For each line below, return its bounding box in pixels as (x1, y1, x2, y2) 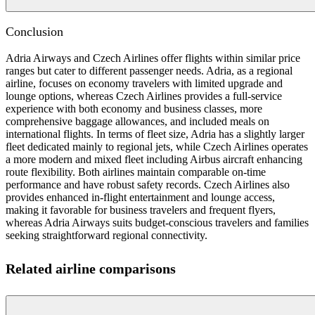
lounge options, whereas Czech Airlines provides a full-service (6, 90, 282, 103)
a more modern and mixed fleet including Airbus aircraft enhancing (6, 153, 302, 166)
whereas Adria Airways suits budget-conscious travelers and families (6, 217, 309, 229)
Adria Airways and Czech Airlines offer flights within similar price (6, 52, 300, 65)
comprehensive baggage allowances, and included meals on (6, 115, 269, 128)
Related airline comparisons (6, 260, 176, 276)
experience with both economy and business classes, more (6, 103, 262, 115)
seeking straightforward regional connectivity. (6, 229, 207, 242)
